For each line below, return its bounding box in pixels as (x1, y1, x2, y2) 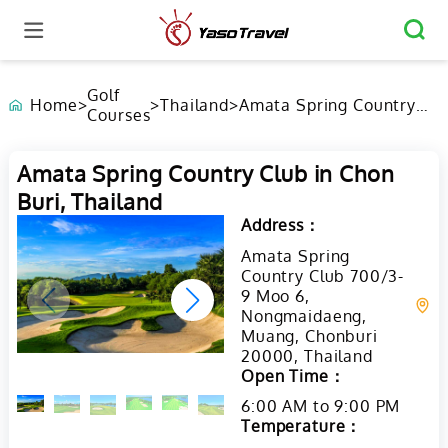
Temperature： (241, 416, 363, 437)
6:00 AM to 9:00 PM (241, 396, 401, 417)
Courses (87, 105, 151, 126)
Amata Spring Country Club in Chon (17, 159, 395, 188)
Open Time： (241, 365, 346, 386)
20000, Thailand (241, 345, 373, 366)
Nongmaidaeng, (241, 305, 368, 326)
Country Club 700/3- (241, 265, 405, 286)
